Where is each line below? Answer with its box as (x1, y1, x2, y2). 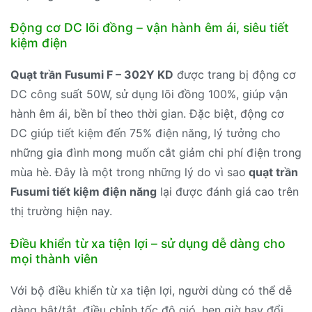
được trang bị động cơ (173, 67, 296, 81)
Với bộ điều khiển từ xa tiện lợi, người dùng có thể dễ (10, 283, 292, 298)
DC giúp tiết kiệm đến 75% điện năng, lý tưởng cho (10, 125, 281, 140)
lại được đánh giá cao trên (157, 184, 299, 198)
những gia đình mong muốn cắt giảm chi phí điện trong (10, 145, 302, 159)
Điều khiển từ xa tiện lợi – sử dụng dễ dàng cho (10, 236, 286, 251)
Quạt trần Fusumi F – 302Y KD (10, 67, 173, 81)
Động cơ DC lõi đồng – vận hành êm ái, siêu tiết (10, 19, 289, 35)
